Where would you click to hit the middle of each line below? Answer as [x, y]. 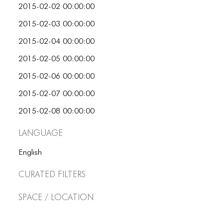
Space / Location [56, 197]
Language [41, 132]
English [30, 153]
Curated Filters [52, 174]
